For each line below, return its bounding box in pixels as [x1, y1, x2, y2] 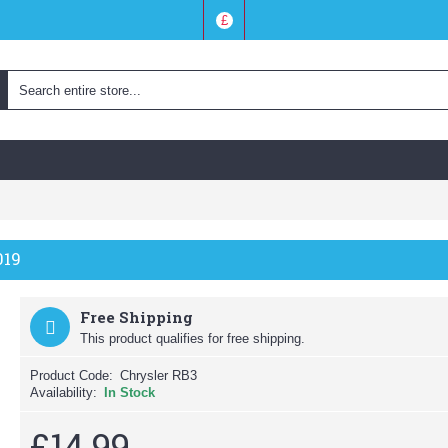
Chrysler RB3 [120, 368, 197, 383]
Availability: [30, 385, 97, 400]
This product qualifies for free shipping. [80, 331, 305, 346]
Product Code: [30, 368, 113, 383]
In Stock [104, 385, 155, 400]
